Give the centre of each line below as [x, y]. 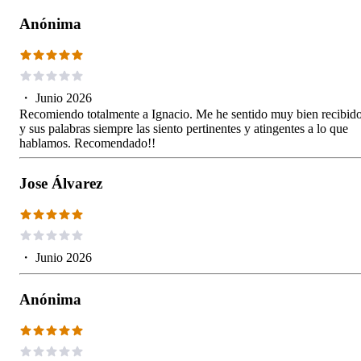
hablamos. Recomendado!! [87, 143]
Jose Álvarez [61, 183]
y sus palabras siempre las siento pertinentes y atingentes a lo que [184, 128]
